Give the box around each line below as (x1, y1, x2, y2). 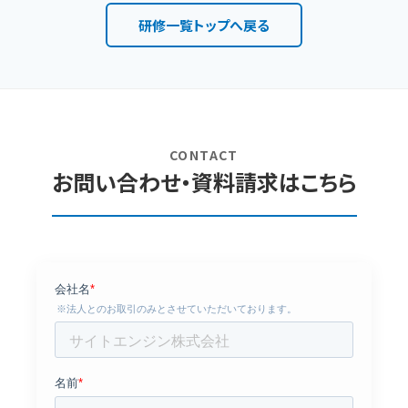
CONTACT (169, 145, 239, 164)
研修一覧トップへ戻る (138, 15, 270, 35)
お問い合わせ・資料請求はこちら (51, 165, 357, 198)
